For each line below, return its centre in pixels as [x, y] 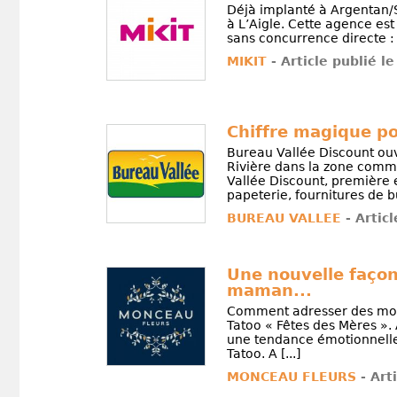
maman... [269, 290]
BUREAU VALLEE [284, 218]
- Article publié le [332, 62]
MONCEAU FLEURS [291, 376]
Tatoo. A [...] [263, 353]
